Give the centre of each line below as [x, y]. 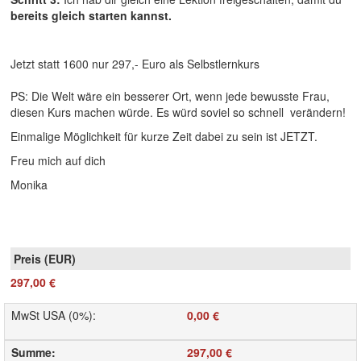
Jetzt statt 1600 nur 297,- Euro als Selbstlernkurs [135, 64]
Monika [29, 185]
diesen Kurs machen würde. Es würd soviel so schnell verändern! [178, 112]
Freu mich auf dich [58, 161]
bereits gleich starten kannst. [91, 16]
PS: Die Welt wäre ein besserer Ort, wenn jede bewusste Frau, [170, 96]
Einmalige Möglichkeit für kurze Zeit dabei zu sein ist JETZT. [166, 137]
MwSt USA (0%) [52, 315]
